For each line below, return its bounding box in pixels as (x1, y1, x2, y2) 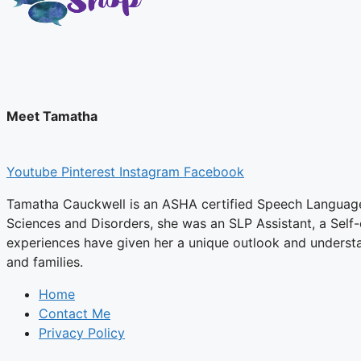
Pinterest (61, 164, 115, 180)
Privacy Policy (39, 325, 125, 342)
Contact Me (39, 305, 110, 322)
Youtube (6, 164, 57, 180)
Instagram (119, 164, 180, 180)
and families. (6, 254, 83, 271)
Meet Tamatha (6, 107, 98, 124)
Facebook (184, 164, 244, 180)
